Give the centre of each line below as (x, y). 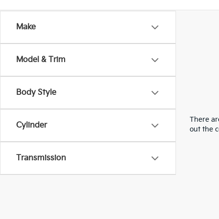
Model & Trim (41, 60)
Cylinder (32, 125)
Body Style (36, 93)
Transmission (41, 158)
